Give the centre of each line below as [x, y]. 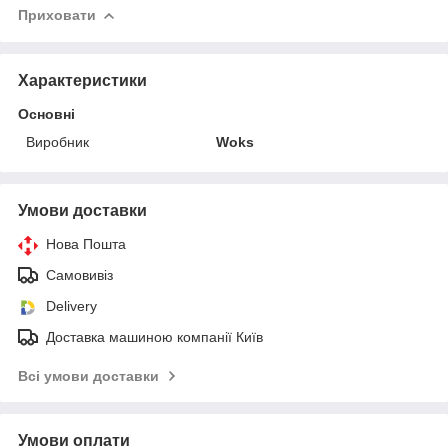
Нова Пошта [86, 243]
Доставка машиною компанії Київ [154, 336]
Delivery [71, 305]
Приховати [57, 14]
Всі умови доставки [88, 375]
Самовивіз [79, 274]
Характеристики [82, 80]
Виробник [57, 141]
